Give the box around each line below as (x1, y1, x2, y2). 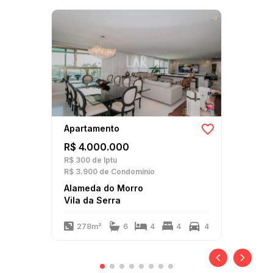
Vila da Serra (64, 195, 121, 205)
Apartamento (64, 123, 119, 133)
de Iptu (90, 155, 117, 165)
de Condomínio (97, 167, 155, 176)
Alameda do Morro (64, 183, 143, 193)
